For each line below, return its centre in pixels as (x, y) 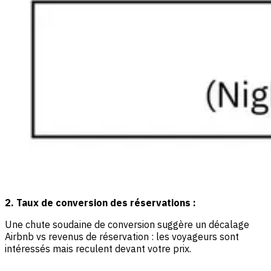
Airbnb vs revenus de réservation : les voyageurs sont (122, 237)
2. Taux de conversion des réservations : (100, 203)
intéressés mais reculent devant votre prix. (98, 249)
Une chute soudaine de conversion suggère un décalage (127, 225)
